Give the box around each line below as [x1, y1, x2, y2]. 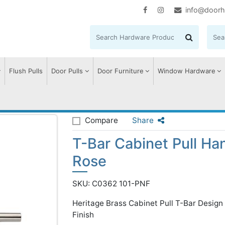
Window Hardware [157, 67, 215, 75]
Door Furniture [97, 67, 144, 75]
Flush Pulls [9, 67, 43, 75]
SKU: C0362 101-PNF [72, 179, 150, 188]
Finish [72, 210, 94, 219]
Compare [85, 116, 118, 125]
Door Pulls [51, 67, 83, 75]
